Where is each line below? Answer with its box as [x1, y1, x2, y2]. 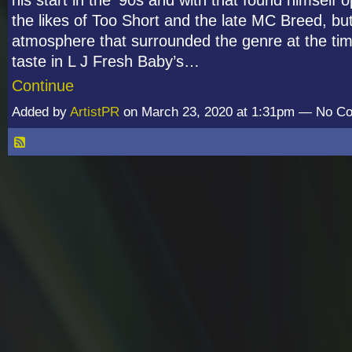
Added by [12, 104, 70, 119]
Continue [12, 76, 74, 94]
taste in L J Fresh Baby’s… [12, 52, 200, 70]
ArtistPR [70, 104, 119, 119]
